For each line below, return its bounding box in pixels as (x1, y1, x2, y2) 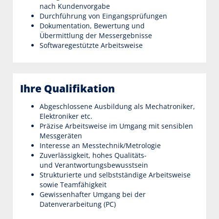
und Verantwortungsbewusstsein (40, 160, 148, 170)
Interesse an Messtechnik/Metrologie (40, 140, 161, 150)
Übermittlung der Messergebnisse (40, 30, 152, 40)
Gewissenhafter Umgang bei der (40, 189, 146, 199)
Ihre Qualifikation (20, 81, 115, 95)
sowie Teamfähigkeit (40, 179, 107, 189)
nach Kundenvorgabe (40, 1, 110, 11)
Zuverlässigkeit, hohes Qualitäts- (40, 150, 147, 160)
